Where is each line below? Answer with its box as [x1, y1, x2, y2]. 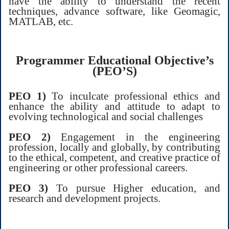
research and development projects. [9, 192, 161, 204]
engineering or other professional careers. [9, 161, 188, 173]
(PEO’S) [92, 64, 137, 78]
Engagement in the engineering [50, 130, 221, 143]
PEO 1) [9, 89, 46, 102]
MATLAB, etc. [9, 15, 73, 27]
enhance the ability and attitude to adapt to [9, 100, 220, 112]
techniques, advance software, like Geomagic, [9, 5, 220, 17]
